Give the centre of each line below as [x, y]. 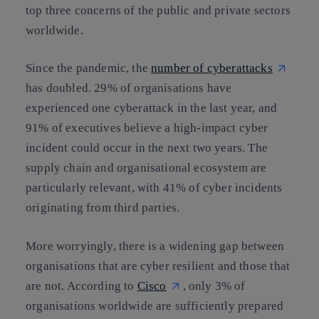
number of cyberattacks [212, 68]
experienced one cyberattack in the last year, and [152, 108]
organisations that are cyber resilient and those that [158, 266]
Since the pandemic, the [89, 68]
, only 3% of [214, 286]
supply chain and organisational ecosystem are [146, 168]
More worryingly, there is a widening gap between [155, 246]
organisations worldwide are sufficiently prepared [155, 305]
